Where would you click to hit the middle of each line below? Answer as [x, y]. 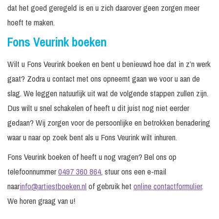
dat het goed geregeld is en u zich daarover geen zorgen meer [103, 8]
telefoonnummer [33, 172]
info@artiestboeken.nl [53, 186]
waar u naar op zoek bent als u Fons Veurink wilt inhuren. [92, 137]
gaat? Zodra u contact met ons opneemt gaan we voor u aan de [104, 79]
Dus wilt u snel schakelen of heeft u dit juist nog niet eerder [98, 108]
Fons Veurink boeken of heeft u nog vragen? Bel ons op [92, 157]
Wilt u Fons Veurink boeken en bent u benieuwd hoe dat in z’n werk [109, 64]
